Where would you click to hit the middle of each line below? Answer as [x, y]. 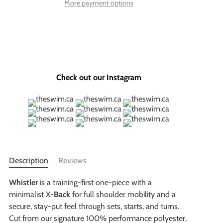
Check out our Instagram [99, 77]
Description [29, 160]
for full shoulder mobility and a [123, 194]
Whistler [23, 182]
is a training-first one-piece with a [95, 182]
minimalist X [30, 194]
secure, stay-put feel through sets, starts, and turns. [94, 206]
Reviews [72, 160]
